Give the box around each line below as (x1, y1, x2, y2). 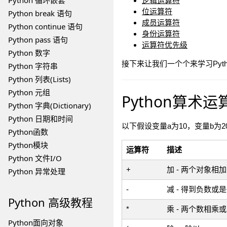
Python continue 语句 (8, 21, 83, 31)
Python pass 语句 (8, 34, 68, 45)
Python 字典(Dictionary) (8, 100, 91, 110)
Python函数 (8, 127, 48, 137)
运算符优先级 (141, 41, 187, 49)
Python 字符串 (8, 61, 58, 71)
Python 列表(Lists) (8, 74, 71, 84)
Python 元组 (8, 87, 50, 97)
